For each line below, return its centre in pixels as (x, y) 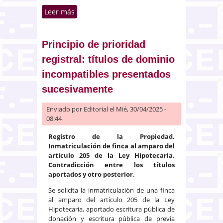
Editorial (96, 109)
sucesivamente (77, 89)
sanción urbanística (108, 32)
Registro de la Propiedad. (111, 136)
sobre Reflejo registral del (130, 11)
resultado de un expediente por (130, 22)
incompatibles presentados (106, 74)
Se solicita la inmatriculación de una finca (111, 190)
